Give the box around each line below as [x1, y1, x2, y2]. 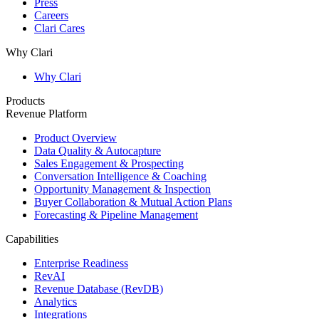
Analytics [34, 296, 77, 308]
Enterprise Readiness [34, 257, 128, 270]
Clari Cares [34, 22, 85, 35]
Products [6, 95, 45, 108]
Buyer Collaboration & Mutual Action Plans [34, 196, 232, 209]
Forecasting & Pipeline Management [34, 209, 198, 221]
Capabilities [6, 233, 58, 246]
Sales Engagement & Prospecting [34, 157, 184, 170]
